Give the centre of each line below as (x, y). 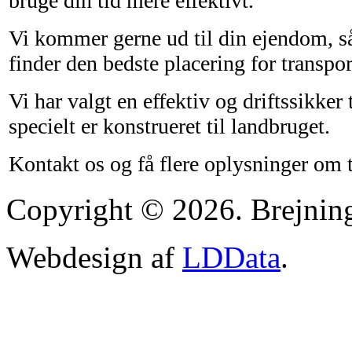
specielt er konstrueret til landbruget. (169, 126)
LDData (231, 257)
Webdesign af (94, 257)
